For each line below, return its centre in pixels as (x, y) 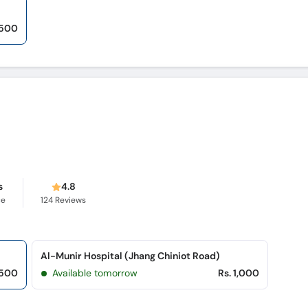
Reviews (70, 200)
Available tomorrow (95, 273)
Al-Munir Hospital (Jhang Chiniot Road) (131, 256)
